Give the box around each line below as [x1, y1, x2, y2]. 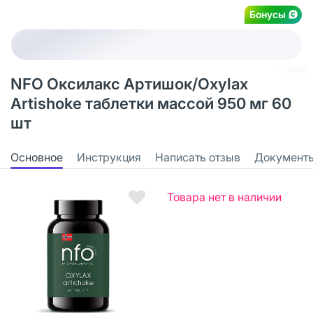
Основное [10, 150, 63, 164]
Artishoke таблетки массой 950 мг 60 [10, 94, 291, 112]
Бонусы [249, 8, 286, 20]
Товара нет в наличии [167, 189, 282, 204]
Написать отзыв [155, 150, 240, 164]
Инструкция [77, 150, 141, 164]
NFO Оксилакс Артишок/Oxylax [10, 75, 248, 93]
